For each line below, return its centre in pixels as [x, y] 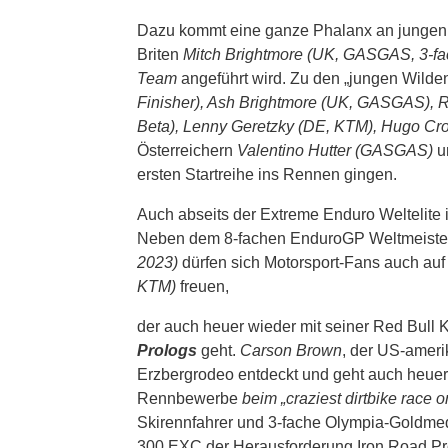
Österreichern [187, 150]
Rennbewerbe [189, 398]
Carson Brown [291, 350]
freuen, [202, 286]
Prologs [167, 350]
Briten [160, 54]
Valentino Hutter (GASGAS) [335, 150]
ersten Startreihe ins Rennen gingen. [267, 174]
